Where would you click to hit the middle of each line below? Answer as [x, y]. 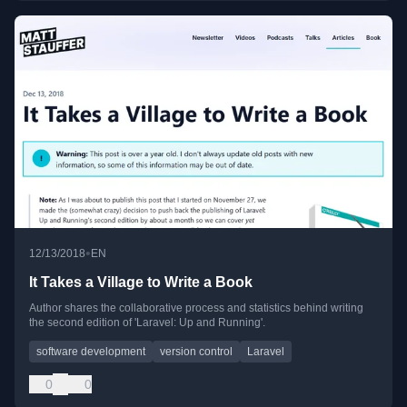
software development [91, 352]
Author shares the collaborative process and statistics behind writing [196, 308]
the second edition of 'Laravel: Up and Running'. [147, 323]
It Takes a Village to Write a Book [141, 283]
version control [196, 352]
